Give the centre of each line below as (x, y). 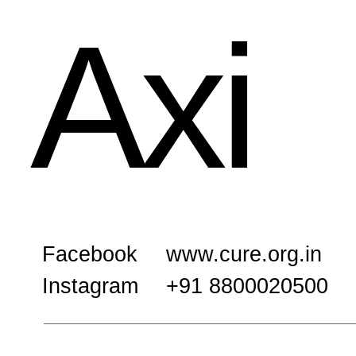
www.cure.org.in (244, 254)
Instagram (90, 286)
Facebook (90, 254)
